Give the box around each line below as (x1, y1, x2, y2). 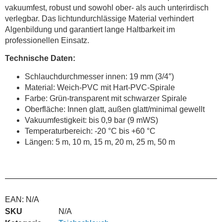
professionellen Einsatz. (5, 36, 89, 45)
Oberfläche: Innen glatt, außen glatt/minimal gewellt (25, 105, 205, 113)
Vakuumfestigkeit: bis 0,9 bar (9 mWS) (25, 115, 158, 124)
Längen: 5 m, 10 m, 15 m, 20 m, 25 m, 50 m (25, 137, 175, 146)
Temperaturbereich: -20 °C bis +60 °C (25, 126, 156, 135)
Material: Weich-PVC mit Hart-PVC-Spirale (25, 83, 175, 92)
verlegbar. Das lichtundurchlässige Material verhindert (5, 14, 194, 23)
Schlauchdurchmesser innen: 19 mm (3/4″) (25, 72, 174, 81)
